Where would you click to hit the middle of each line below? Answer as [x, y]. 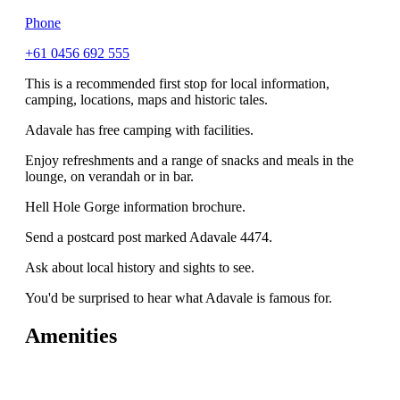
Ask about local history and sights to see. [140, 268]
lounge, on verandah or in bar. [109, 177]
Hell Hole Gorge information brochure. [135, 207]
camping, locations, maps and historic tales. [146, 100]
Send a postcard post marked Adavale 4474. [149, 237]
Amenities [71, 336]
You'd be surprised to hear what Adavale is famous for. [179, 298]
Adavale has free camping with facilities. [139, 130]
